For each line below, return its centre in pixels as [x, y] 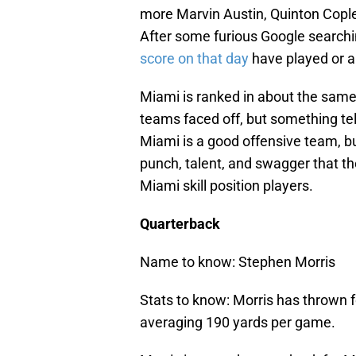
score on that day [194, 59]
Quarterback [180, 224]
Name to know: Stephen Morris [238, 262]
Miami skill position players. [226, 186]
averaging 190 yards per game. [238, 323]
